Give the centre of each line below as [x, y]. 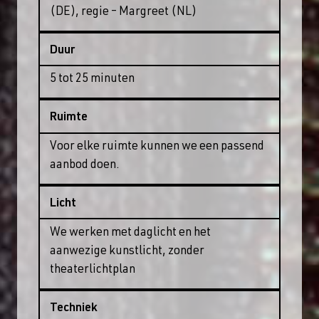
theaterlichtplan [93, 270]
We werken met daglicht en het [131, 233]
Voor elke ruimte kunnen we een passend [157, 147]
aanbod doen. [85, 166]
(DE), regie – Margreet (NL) [124, 12]
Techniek [74, 308]
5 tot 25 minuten [93, 80]
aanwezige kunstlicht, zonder [127, 251]
